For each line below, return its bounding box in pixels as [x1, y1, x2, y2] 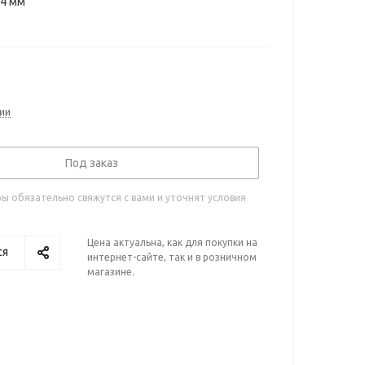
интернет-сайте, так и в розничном [87, 252, 257, 262]
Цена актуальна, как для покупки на [87, 237, 257, 248]
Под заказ [65, 156, 118, 169]
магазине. [87, 266, 134, 277]
